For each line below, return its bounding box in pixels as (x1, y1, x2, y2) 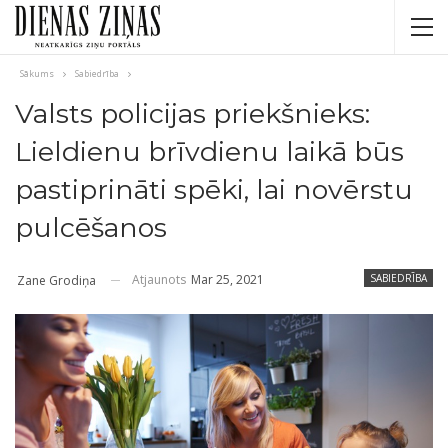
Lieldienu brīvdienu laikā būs (15, 135, 404, 168)
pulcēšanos (15, 211, 167, 244)
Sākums (20, 67, 54, 80)
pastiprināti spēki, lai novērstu (15, 173, 413, 206)
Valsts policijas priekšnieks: (15, 97, 370, 130)
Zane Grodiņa (17, 271, 96, 289)
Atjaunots (132, 271, 189, 288)
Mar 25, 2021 (191, 271, 264, 288)
